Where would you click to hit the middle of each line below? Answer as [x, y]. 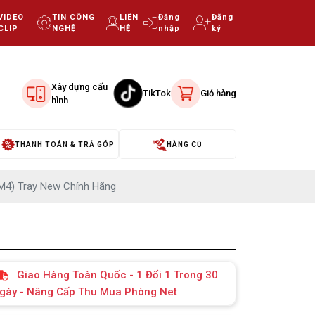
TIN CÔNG [74, 17]
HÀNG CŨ [185, 144]
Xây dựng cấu [79, 86]
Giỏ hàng [218, 94]
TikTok [157, 94]
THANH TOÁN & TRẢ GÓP [65, 144]
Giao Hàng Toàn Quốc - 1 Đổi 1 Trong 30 [117, 275]
